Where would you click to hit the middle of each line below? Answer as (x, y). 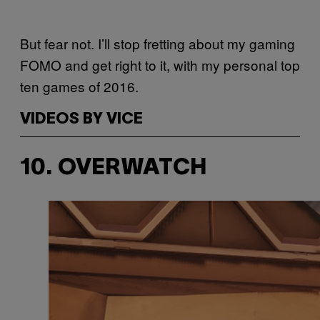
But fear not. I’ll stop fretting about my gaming (157, 43)
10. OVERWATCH (114, 169)
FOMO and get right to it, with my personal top (160, 64)
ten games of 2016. (79, 86)
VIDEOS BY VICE (81, 119)
